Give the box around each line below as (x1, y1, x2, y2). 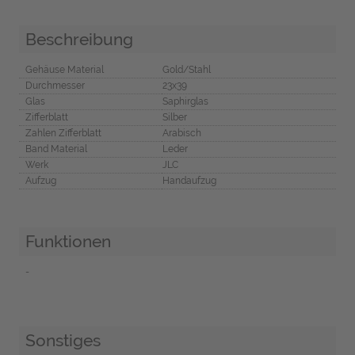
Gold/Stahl (162, 64, 211, 76)
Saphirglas (162, 96, 208, 108)
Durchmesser (25, 80, 85, 92)
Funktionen (25, 231, 111, 252)
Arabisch (162, 128, 201, 139)
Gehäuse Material (25, 64, 104, 76)
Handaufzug (162, 175, 216, 187)
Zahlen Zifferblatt (25, 128, 101, 139)
